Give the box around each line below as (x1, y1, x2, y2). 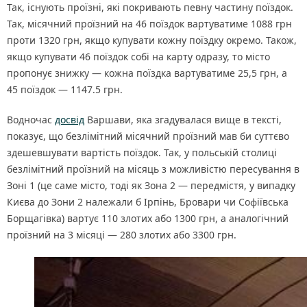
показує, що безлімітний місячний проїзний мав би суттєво (7, 130, 289, 143)
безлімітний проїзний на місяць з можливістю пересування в (7, 162, 299, 176)
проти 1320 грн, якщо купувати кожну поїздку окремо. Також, (7, 34, 297, 47)
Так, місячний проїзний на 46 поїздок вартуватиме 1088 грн (7, 17, 292, 31)
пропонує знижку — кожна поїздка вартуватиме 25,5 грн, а (7, 66, 287, 80)
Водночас (7, 113, 55, 127)
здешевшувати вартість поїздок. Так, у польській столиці (7, 146, 277, 160)
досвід (55, 113, 84, 127)
